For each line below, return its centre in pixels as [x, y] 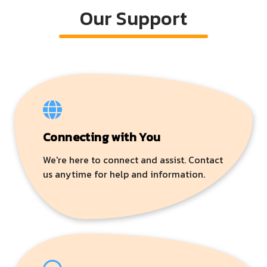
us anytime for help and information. [124, 174]
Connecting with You [102, 137]
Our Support [133, 18]
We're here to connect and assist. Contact [133, 160]
